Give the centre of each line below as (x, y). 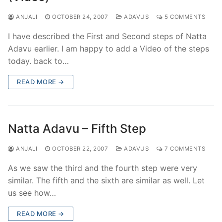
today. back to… (38, 61)
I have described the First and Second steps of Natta (107, 36)
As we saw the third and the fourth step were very (103, 168)
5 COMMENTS (184, 17)
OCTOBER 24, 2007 (80, 17)
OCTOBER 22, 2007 (80, 148)
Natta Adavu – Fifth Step (77, 128)
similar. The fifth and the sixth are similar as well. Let (106, 180)
